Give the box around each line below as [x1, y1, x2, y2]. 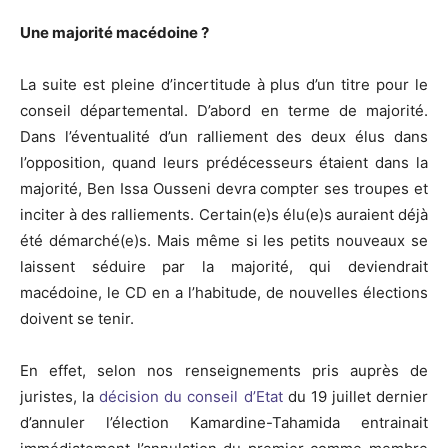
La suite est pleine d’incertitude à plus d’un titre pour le [20, 75, 428, 95]
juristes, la [20, 387, 95, 407]
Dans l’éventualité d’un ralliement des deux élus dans [20, 127, 428, 147]
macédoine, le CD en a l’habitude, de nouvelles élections [20, 283, 428, 303]
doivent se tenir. [20, 309, 134, 329]
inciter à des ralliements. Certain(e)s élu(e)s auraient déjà [20, 205, 428, 225]
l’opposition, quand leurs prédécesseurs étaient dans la [20, 153, 428, 173]
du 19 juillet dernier [282, 387, 429, 407]
